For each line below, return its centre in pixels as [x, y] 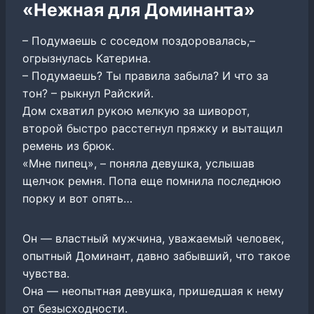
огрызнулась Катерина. [87, 58]
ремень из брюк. [68, 145]
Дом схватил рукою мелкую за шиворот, [136, 110]
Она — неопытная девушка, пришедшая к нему [153, 291]
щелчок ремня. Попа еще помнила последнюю [152, 180]
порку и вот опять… [77, 198]
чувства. [46, 273]
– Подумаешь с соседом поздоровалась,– [139, 40]
